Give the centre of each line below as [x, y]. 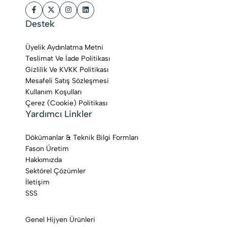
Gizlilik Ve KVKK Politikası [67, 70]
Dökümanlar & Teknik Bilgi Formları [82, 138]
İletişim [37, 182]
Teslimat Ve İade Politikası [68, 59]
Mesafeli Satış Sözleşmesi [67, 81]
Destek [40, 24]
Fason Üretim [47, 149]
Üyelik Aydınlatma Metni [64, 47]
